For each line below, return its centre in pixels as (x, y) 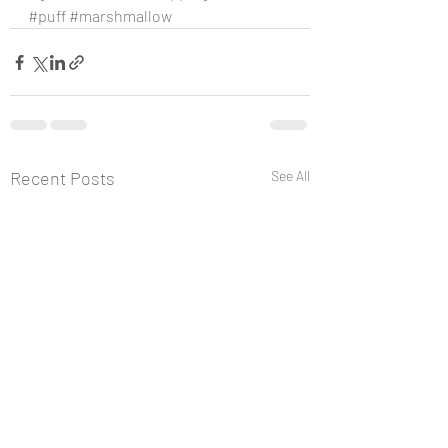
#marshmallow (120, 15)
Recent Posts (62, 178)
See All (290, 175)
